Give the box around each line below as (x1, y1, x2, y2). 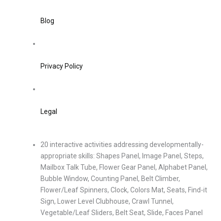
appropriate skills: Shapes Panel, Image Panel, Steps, (40, 152, 204, 160)
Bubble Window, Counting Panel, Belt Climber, (40, 175, 180, 183)
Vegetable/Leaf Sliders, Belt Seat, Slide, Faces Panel (40, 209, 203, 217)
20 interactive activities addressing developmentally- (40, 141, 204, 148)
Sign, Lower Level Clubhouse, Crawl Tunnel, (40, 197, 174, 205)
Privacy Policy (40, 62, 83, 70)
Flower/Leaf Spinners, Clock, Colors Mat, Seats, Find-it (40, 186, 207, 194)
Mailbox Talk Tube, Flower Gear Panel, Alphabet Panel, (40, 163, 208, 171)
